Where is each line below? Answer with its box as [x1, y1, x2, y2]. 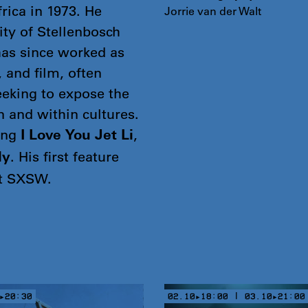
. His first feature [10, 147, 119, 165]
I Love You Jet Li [21, 129, 133, 143]
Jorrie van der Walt [164, 3, 261, 18]
